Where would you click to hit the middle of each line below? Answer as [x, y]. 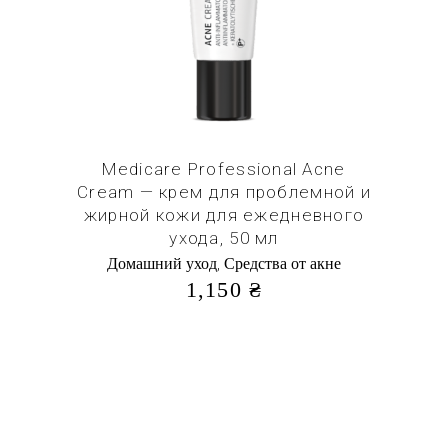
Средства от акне [282, 263]
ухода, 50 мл [224, 238]
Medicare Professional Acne [224, 169]
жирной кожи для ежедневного [224, 215]
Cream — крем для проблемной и [224, 192]
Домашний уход [162, 263]
